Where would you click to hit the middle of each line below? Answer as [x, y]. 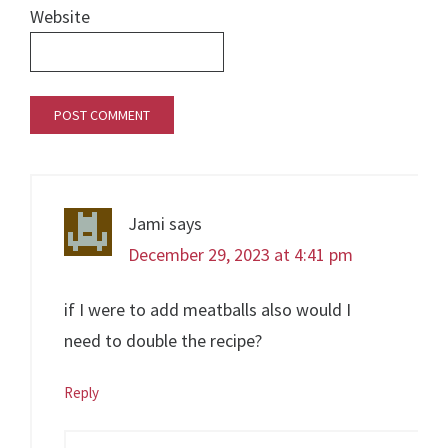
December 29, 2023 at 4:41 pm [241, 255]
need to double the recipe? [163, 341]
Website [60, 17]
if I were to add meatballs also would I [208, 310]
